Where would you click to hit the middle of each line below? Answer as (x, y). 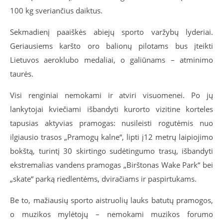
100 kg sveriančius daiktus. (56, 10)
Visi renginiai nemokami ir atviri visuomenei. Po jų (111, 95)
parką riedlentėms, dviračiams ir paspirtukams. (115, 178)
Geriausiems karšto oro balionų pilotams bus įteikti (111, 46)
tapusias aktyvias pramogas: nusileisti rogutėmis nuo (111, 123)
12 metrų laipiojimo (178, 137)
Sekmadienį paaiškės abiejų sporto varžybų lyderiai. (111, 32)
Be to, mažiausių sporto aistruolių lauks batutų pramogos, (111, 200)
